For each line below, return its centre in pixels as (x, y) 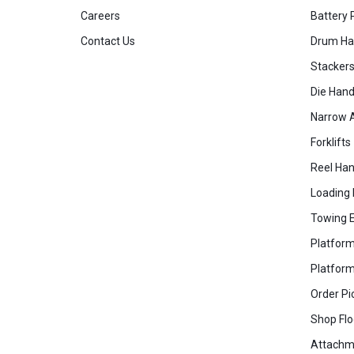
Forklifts (331, 143)
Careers (100, 16)
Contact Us (108, 41)
